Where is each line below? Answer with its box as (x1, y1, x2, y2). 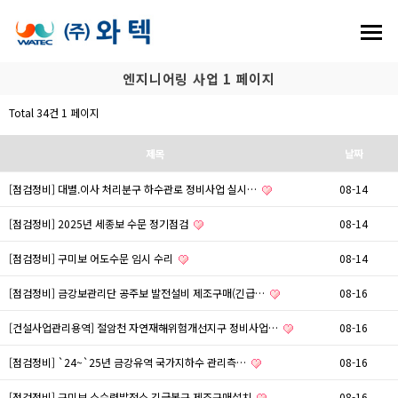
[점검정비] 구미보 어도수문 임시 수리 (9, 251, 176, 266)
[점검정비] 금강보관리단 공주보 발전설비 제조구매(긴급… (9, 285, 267, 300)
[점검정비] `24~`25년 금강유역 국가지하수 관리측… (9, 354, 249, 370)
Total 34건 (9, 105, 59, 120)
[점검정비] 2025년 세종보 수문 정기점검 (9, 216, 191, 231)
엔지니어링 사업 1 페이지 (123, 69, 275, 88)
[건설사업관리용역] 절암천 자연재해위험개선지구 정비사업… (9, 320, 281, 335)
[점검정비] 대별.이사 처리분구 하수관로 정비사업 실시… (9, 181, 259, 196)
